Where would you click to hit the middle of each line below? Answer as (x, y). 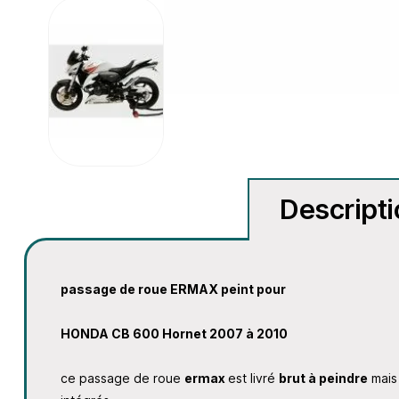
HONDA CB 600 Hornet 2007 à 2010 (175, 334)
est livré (254, 379)
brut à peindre (324, 379)
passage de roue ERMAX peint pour (174, 289)
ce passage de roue (123, 379)
